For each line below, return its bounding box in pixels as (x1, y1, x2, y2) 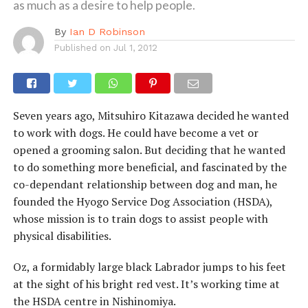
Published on (54, 43, 111, 54)
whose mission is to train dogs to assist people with (12, 211, 268, 227)
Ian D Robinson (69, 26, 145, 38)
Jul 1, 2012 (113, 43, 157, 54)
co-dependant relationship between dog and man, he (12, 177, 277, 192)
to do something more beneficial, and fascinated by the (12, 159, 287, 175)
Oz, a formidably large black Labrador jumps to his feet (12, 259, 286, 275)
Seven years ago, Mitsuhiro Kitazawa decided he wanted (12, 108, 289, 124)
